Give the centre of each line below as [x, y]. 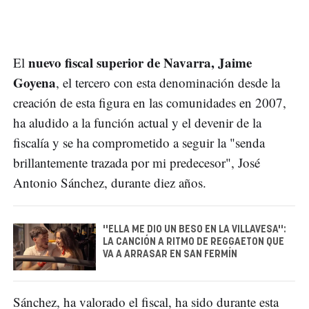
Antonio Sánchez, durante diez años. [110, 183]
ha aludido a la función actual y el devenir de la [137, 123]
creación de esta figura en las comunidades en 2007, [150, 103]
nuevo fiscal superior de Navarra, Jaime [140, 63]
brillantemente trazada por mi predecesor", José [137, 163]
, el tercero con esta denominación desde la [168, 83]
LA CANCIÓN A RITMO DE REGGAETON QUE [193, 242]
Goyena [34, 83]
